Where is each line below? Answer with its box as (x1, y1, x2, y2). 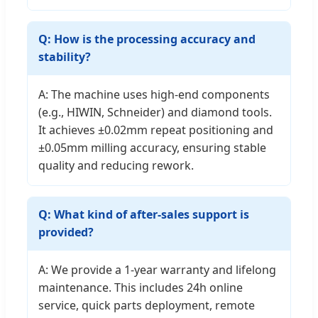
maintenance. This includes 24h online (38, 280, 243, 296)
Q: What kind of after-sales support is (38, 207, 249, 223)
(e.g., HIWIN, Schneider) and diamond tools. (38, 104, 272, 121)
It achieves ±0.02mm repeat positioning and (38, 122, 273, 138)
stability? (38, 49, 91, 65)
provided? (38, 224, 94, 241)
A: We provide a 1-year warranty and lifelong (38, 262, 276, 278)
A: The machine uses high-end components (38, 87, 270, 103)
